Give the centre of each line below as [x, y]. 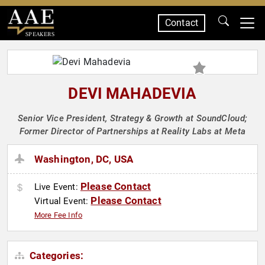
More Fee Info [59, 215]
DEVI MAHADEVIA [132, 93]
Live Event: [57, 187]
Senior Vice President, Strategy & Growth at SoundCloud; [132, 118]
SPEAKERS [40, 34]
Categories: [56, 256]
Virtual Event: [63, 201]
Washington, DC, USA [84, 159]
